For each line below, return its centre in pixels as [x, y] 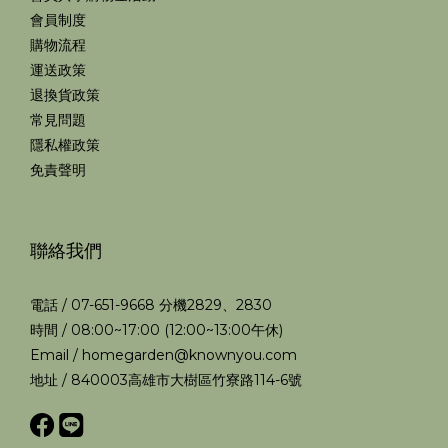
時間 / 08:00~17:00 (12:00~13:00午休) [156, 330]
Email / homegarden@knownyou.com [163, 355]
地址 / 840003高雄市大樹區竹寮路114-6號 [166, 380]
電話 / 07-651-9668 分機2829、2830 [151, 305]
